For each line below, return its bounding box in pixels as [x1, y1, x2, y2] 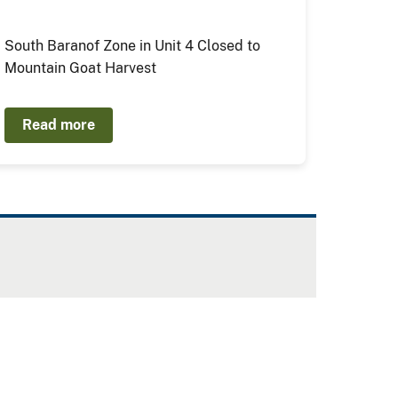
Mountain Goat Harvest [4, 60, 157, 76]
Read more [22, 116, 96, 133]
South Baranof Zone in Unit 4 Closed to [4, 37, 261, 54]
